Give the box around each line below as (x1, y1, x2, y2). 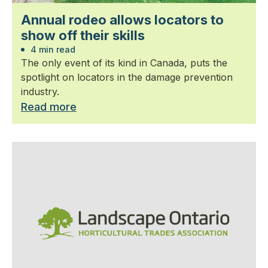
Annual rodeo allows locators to (21, 11, 224, 28)
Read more (21, 100, 77, 113)
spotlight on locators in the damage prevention (21, 71, 233, 83)
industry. (21, 85, 59, 98)
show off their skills (21, 27, 145, 43)
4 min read (28, 44, 75, 54)
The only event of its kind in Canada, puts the (21, 56, 227, 69)
